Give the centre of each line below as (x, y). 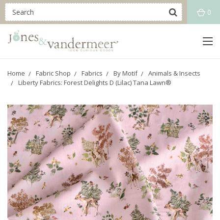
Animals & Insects (174, 73)
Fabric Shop (53, 73)
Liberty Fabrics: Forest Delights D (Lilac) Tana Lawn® (95, 82)
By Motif (125, 73)
